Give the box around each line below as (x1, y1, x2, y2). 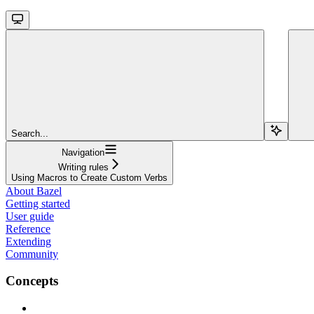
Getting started (6, 197, 70, 210)
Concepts (6, 273, 58, 289)
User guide (6, 210, 54, 222)
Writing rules (57, 161, 109, 172)
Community (6, 247, 58, 260)
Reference (6, 222, 50, 235)
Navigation (62, 146, 104, 158)
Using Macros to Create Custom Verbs (11, 172, 168, 183)
